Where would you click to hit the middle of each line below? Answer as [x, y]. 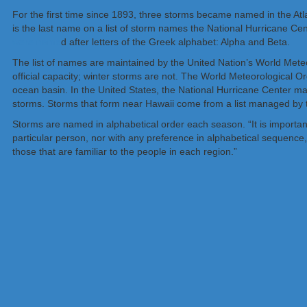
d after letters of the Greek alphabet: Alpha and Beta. [175, 42]
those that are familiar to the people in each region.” [125, 152]
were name [37, 42]
